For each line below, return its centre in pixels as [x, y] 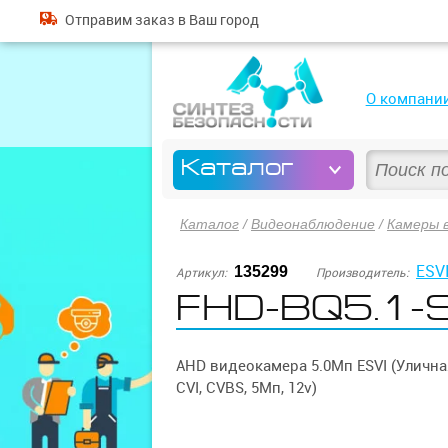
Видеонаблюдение [313, 224]
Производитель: [362, 272]
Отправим [99, 20]
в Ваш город [216, 20]
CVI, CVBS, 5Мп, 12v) [246, 388]
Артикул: [201, 272]
